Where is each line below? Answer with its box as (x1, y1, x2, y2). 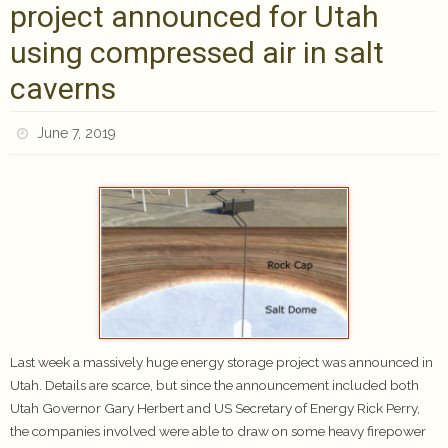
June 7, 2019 (37, 125, 117, 141)
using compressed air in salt (10, 35, 384, 70)
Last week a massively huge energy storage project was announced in (10, 353, 433, 370)
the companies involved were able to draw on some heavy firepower (10, 422, 426, 439)
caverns (10, 71, 116, 106)
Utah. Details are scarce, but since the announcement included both (10, 376, 419, 393)
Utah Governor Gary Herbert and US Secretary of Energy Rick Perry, (10, 399, 420, 416)
